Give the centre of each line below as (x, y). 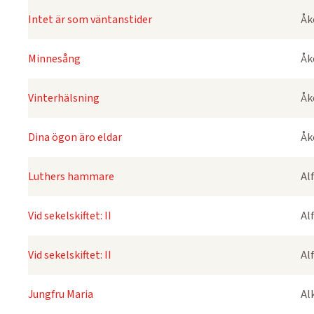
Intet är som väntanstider (90, 20)
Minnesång (54, 59)
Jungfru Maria (61, 294)
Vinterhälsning (64, 98)
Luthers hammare (71, 177)
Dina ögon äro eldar (75, 137)
